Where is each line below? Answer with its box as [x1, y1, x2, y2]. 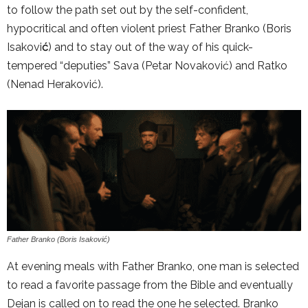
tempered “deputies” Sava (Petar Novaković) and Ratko [7, 58, 287, 72]
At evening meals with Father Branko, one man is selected [7, 260, 299, 274]
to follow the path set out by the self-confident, [7, 3, 248, 16]
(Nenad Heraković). [7, 77, 103, 91]
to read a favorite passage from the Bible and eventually [7, 278, 293, 292]
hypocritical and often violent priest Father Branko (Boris [7, 21, 291, 35]
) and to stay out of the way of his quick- [48, 40, 253, 54]
